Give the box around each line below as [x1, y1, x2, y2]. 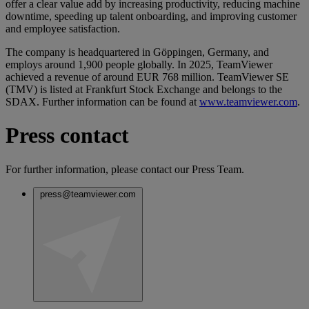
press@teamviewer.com [40, 188, 136, 199]
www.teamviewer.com [199, 95, 297, 108]
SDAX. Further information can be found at [6, 95, 199, 108]
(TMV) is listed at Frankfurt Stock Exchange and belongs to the [6, 83, 282, 95]
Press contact [6, 123, 129, 148]
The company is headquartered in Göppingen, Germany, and [6, 46, 269, 58]
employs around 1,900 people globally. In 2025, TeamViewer [6, 58, 272, 70]
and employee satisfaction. [6, 22, 123, 34]
